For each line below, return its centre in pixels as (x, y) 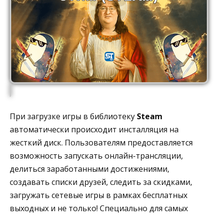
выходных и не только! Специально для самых (99, 208)
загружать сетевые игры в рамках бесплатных (99, 195)
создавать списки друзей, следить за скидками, (101, 182)
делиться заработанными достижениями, (90, 169)
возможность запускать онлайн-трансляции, (96, 155)
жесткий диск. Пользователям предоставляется (101, 142)
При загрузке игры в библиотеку (73, 116)
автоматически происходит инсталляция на (94, 129)
